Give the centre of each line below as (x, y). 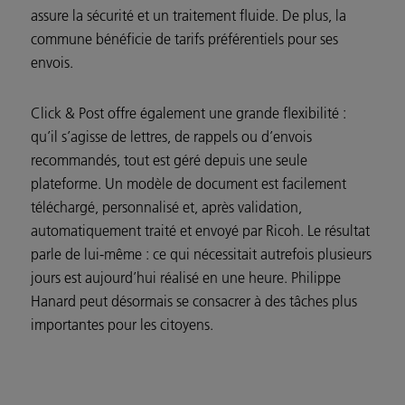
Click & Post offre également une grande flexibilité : (188, 113)
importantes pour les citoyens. (122, 325)
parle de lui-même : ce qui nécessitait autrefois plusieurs (201, 254)
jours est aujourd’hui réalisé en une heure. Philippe (186, 278)
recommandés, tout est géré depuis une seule (169, 160)
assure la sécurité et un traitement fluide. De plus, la (188, 16)
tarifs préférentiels (229, 39)
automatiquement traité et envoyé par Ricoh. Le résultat (200, 231)
